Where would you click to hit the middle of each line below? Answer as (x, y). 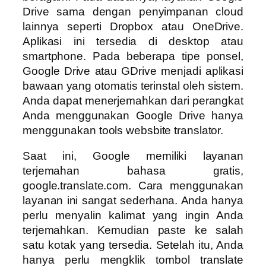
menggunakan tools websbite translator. (123, 130)
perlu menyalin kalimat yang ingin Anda (133, 216)
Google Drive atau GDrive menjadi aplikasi (133, 71)
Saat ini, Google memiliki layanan (133, 156)
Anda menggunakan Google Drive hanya (133, 115)
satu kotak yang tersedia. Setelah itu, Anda (133, 245)
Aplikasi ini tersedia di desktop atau (133, 41)
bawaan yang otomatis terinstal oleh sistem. (133, 85)
